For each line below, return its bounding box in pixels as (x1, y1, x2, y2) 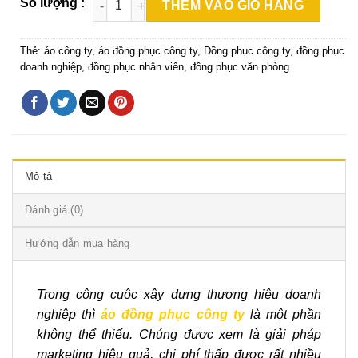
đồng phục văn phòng (190, 61, 289, 74)
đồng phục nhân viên (88, 61, 184, 74)
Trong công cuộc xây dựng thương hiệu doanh (37, 288, 321, 302)
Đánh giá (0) (25, 204, 84, 217)
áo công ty (44, 45, 92, 58)
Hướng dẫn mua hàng (25, 237, 130, 250)
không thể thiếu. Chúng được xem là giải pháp (37, 328, 321, 342)
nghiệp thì (37, 308, 101, 322)
